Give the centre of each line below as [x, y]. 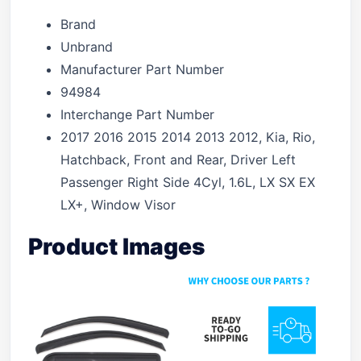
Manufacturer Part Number [142, 69]
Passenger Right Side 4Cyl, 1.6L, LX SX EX [188, 182]
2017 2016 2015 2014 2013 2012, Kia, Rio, [188, 137]
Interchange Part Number [137, 114]
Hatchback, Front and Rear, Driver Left [178, 160]
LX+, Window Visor [118, 205]
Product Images [116, 247]
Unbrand [87, 47]
